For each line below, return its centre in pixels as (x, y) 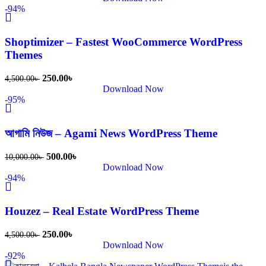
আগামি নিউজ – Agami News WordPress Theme (111, 133)
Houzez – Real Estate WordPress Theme (102, 211)
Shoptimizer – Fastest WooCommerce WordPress (123, 42)
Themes (23, 55)
